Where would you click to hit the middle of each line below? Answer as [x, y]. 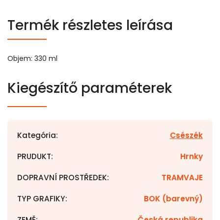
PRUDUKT [34, 156]
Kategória [37, 135]
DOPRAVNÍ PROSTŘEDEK [62, 178]
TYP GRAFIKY [41, 199]
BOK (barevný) [173, 199]
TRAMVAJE [182, 178]
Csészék [186, 135]
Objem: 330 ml [32, 58]
